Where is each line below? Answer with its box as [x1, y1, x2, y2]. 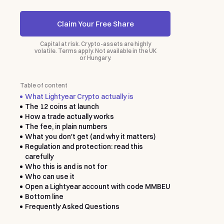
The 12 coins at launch [24, 102, 99, 111]
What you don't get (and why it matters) [24, 132, 155, 141]
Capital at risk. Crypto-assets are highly [39, 39, 151, 47]
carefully [24, 152, 53, 161]
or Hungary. [79, 53, 111, 61]
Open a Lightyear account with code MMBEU [24, 182, 170, 191]
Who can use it [24, 172, 74, 181]
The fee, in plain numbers [24, 122, 107, 131]
